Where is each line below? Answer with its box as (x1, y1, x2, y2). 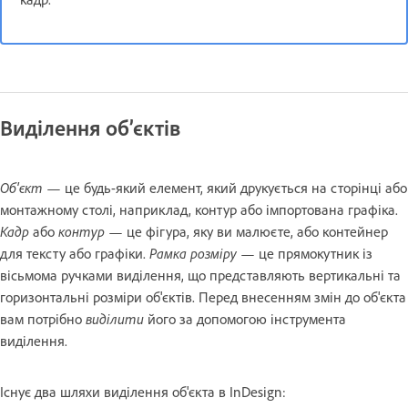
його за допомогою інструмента (144, 309, 346, 328)
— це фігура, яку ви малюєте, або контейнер (105, 221, 388, 240)
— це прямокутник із (237, 243, 372, 262)
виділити (86, 309, 144, 328)
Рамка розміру (149, 243, 237, 262)
